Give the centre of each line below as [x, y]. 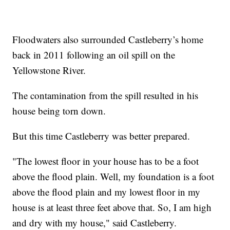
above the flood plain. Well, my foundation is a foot [113, 176]
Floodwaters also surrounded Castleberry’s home [108, 39]
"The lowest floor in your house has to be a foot [106, 161]
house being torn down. [59, 110]
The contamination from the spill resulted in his [106, 95]
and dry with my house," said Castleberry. [95, 222]
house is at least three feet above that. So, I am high [112, 207]
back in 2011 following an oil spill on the [94, 54]
